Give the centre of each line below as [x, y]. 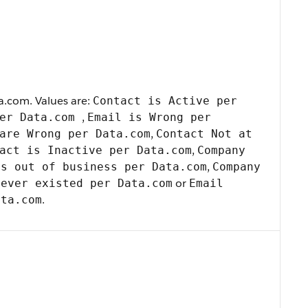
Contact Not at [204, 134]
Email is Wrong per [149, 117]
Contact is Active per [165, 101]
